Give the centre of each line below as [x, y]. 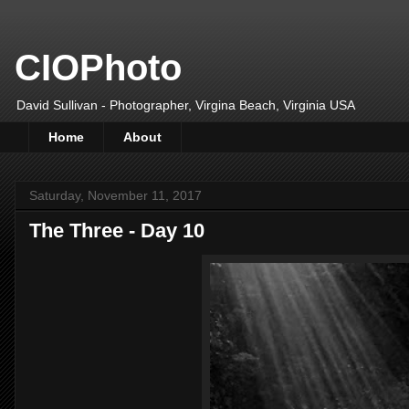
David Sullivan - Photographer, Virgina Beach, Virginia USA [186, 105]
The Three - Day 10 [117, 230]
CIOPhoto [98, 68]
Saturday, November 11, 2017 [115, 195]
